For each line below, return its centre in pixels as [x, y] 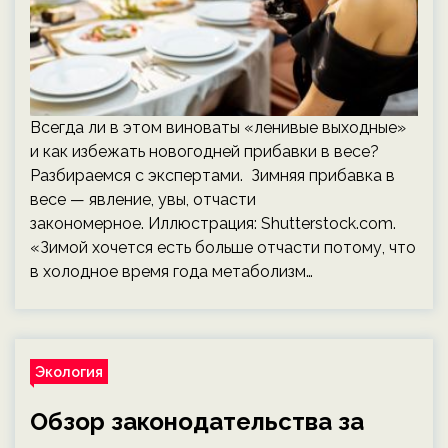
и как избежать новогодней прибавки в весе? [204, 151]
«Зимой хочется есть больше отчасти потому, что [223, 247]
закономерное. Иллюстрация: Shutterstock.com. [213, 223]
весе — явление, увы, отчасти [143, 199]
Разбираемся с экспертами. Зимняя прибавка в [212, 175]
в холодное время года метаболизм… [171, 271]
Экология [69, 371]
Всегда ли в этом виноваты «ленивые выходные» [218, 127]
